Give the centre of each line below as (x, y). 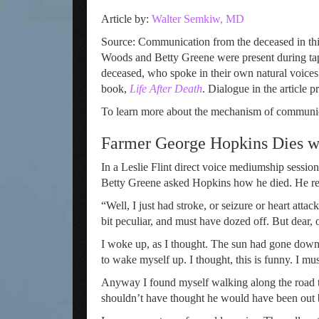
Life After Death (166, 89)
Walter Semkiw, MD (198, 19)
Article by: (126, 19)
